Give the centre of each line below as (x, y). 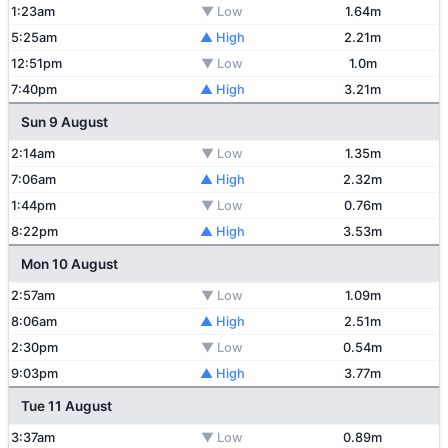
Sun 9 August (64, 122)
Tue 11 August (66, 406)
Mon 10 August (69, 264)
